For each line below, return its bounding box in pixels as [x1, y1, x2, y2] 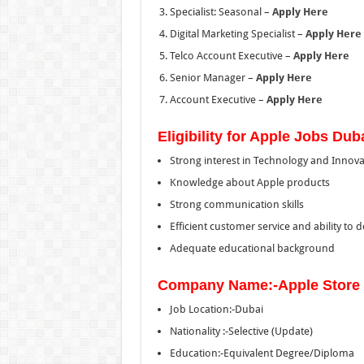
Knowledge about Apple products [169, 175, 330, 188]
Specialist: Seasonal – [169, 5, 272, 18]
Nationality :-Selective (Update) [169, 324, 313, 337]
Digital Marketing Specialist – [169, 27, 305, 40]
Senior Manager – [169, 71, 256, 84]
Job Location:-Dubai [169, 302, 263, 315]
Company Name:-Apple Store [157, 276, 360, 293]
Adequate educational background [169, 241, 335, 254]
